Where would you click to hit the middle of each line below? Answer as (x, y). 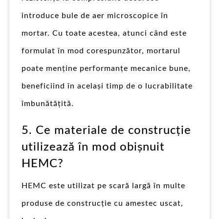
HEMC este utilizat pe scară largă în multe (103, 186)
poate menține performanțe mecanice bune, (106, 68)
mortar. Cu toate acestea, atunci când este (104, 33)
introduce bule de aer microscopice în (95, 15)
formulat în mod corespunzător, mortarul (101, 51)
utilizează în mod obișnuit (93, 147)
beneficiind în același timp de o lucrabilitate (107, 86)
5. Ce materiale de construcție (106, 130)
